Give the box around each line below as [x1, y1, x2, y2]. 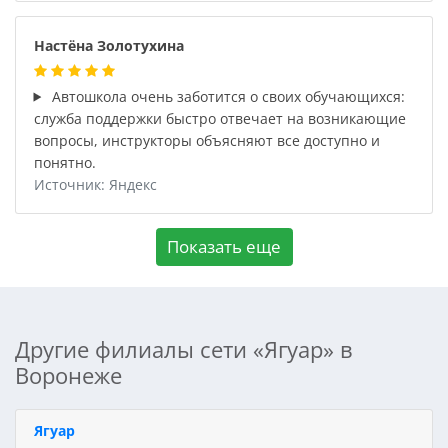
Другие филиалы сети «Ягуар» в [15, 333, 353, 365]
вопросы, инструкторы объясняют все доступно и [33, 130, 380, 150]
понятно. [33, 152, 96, 172]
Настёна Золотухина [33, 35, 184, 55]
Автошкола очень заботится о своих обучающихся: [48, 86, 406, 106]
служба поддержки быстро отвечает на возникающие [33, 108, 406, 128]
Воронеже [15, 359, 122, 391]
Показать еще [167, 235, 281, 259]
